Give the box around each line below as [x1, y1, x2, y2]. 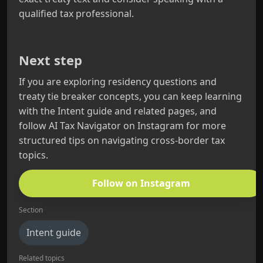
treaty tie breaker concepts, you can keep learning [19, 90, 242, 103]
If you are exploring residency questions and [19, 75, 217, 88]
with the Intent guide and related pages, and [19, 104, 217, 117]
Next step [19, 51, 82, 69]
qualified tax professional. [19, 7, 134, 20]
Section [19, 205, 43, 215]
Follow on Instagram [92, 177, 190, 190]
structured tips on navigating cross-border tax [19, 134, 225, 147]
